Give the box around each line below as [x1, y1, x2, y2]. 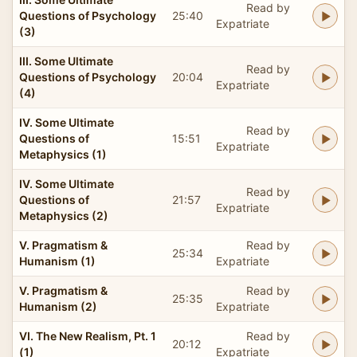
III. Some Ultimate [19, 53, 113, 68]
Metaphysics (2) [19, 208, 108, 222]
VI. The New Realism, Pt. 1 [19, 328, 156, 343]
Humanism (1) [19, 253, 96, 268]
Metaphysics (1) [19, 147, 107, 161]
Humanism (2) [19, 299, 97, 313]
